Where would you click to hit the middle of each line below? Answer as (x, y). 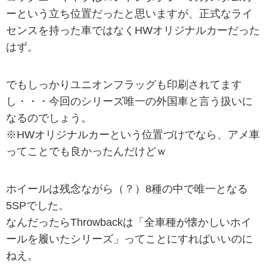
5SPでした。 (38, 206)
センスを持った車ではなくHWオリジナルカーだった (133, 31)
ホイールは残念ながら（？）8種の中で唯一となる (127, 189)
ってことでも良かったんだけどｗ (86, 152)
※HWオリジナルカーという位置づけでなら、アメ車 (133, 135)
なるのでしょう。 (49, 118)
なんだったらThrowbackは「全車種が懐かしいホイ (129, 223)
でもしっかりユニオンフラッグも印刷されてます (124, 85)
